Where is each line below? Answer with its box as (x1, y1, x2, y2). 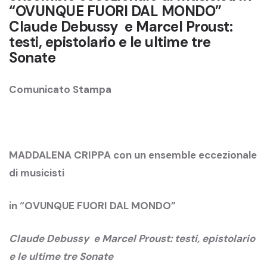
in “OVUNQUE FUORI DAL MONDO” (9, 198, 176, 212)
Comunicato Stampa (9, 82, 111, 96)
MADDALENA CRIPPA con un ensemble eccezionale (9, 148, 257, 162)
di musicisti (9, 166, 64, 179)
